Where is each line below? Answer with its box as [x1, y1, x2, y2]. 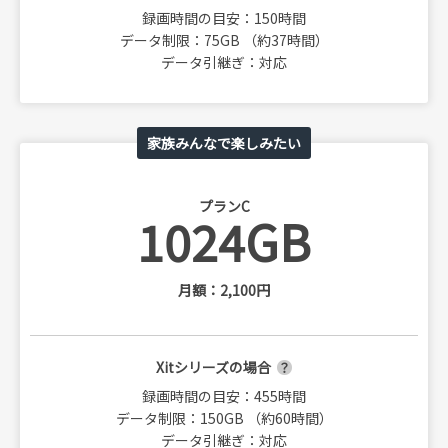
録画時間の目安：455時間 [142, 385, 306, 406]
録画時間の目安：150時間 [142, 7, 306, 28]
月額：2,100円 [178, 279, 270, 300]
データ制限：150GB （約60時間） [115, 407, 333, 428]
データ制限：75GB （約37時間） [119, 29, 329, 50]
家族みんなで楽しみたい [147, 132, 301, 153]
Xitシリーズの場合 [155, 356, 271, 377]
